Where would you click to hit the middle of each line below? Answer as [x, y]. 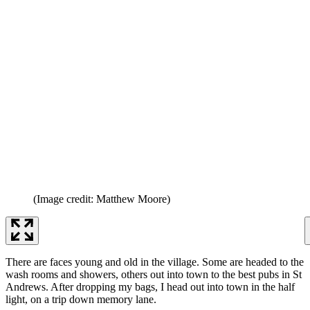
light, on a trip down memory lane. [81, 299]
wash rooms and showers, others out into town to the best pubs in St [154, 274]
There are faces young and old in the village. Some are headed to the [155, 262]
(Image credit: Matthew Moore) [102, 199]
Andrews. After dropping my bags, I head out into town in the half [150, 286]
